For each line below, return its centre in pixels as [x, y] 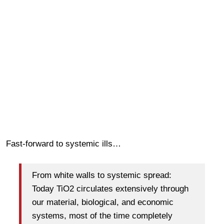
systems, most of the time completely [102, 216]
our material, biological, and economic [103, 202]
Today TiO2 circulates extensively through [110, 189]
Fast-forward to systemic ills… [63, 143]
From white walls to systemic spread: [102, 175]
